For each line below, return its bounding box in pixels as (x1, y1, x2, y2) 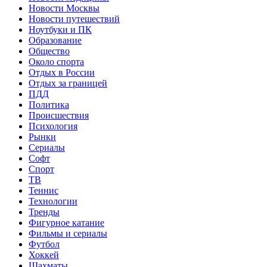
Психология (29, 121, 77, 132)
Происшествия (29, 110, 89, 121)
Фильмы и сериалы (29, 228, 107, 239)
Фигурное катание (29, 218, 104, 228)
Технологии (29, 196, 77, 207)
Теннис (29, 185, 58, 196)
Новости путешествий (29, 14, 120, 24)
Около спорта (29, 57, 84, 67)
